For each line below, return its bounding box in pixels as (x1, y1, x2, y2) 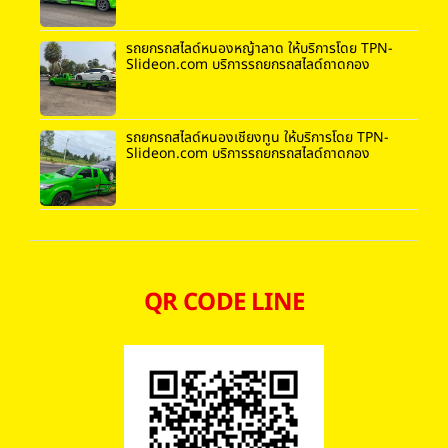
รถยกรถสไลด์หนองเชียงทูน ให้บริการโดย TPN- (125, 127, 389, 149)
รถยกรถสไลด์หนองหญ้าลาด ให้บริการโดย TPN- (125, 37, 393, 59)
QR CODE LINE (143, 284, 305, 321)
